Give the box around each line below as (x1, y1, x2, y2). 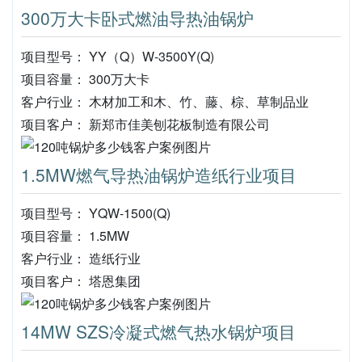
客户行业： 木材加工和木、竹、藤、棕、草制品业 (21, 92, 309, 111)
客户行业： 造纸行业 (21, 249, 141, 267)
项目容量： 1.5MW (21, 226, 129, 245)
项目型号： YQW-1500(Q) (21, 204, 170, 222)
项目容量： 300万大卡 (21, 69, 149, 88)
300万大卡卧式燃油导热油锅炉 (21, 6, 254, 30)
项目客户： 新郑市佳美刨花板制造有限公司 (21, 115, 270, 133)
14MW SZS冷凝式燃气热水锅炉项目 (21, 319, 296, 343)
